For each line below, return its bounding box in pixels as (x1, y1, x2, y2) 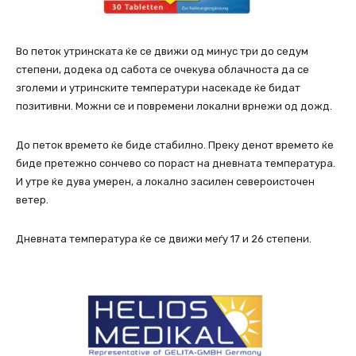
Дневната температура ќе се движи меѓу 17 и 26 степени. (16, 233, 311, 246)
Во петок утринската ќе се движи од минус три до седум (16, 45, 308, 58)
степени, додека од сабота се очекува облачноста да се (16, 64, 309, 76)
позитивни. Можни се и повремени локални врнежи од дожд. (16, 100, 332, 113)
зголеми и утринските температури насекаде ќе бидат (16, 82, 300, 95)
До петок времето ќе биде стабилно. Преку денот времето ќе (16, 139, 334, 152)
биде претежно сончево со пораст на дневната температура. (16, 157, 335, 170)
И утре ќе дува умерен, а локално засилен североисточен (16, 176, 315, 188)
